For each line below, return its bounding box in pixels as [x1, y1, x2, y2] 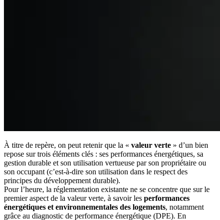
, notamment [165, 202, 204, 211]
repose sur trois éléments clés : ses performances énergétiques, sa [4, 149, 203, 158]
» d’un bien [171, 140, 208, 149]
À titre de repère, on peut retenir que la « [4, 140, 131, 149]
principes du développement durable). [4, 176, 120, 185]
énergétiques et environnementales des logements [4, 202, 165, 211]
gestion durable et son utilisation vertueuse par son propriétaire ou [4, 158, 206, 167]
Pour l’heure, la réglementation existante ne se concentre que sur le [4, 185, 210, 193]
